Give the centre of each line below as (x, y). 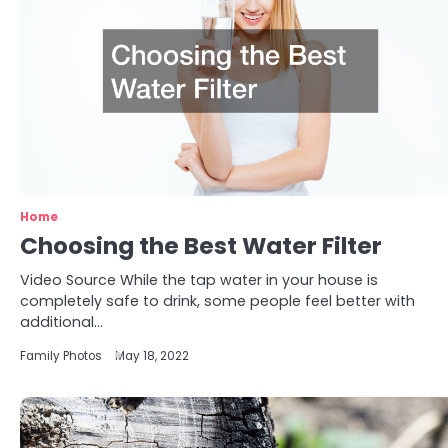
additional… (61, 322)
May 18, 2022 (152, 356)
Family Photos (61, 356)
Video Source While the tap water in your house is (199, 280)
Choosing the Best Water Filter (201, 246)
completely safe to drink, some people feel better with (217, 301)
